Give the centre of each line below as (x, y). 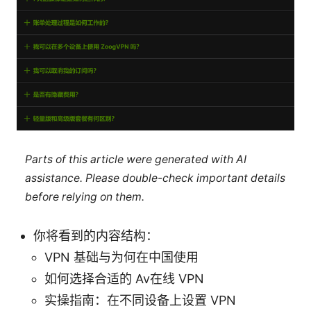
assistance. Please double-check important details (155, 178)
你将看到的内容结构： (96, 236)
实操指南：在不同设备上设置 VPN (140, 301)
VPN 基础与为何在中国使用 (121, 258)
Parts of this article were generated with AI (135, 159)
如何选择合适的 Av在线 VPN (124, 279)
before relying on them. (84, 196)
